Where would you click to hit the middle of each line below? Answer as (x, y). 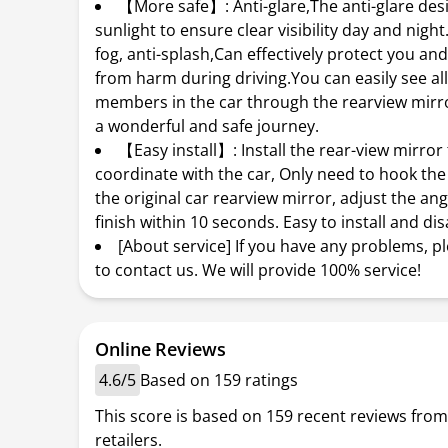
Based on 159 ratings (219, 380)
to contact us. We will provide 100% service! (258, 270)
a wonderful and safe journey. (207, 126)
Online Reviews (160, 349)
